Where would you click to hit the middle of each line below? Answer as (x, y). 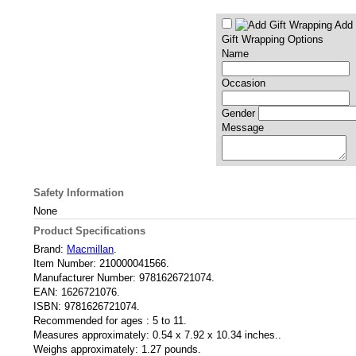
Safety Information (79, 192)
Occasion (243, 83)
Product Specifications (89, 230)
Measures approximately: (91, 335)
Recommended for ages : (91, 321)
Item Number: (65, 263)
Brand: (48, 249)
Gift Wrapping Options (272, 39)
